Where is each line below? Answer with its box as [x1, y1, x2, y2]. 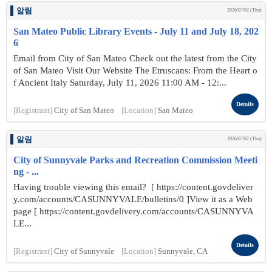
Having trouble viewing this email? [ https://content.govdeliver [13, 182, 253, 192]
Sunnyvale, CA [158, 247, 208, 256]
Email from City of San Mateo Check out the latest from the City [13, 53, 257, 63]
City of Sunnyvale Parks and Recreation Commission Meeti [13, 155, 257, 165]
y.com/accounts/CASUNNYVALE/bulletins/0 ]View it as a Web [13, 194, 253, 204]
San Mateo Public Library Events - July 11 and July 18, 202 [13, 26, 259, 36]
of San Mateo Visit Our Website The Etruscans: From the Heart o [13, 66, 257, 75]
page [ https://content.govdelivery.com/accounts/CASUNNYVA [13, 206, 254, 216]
